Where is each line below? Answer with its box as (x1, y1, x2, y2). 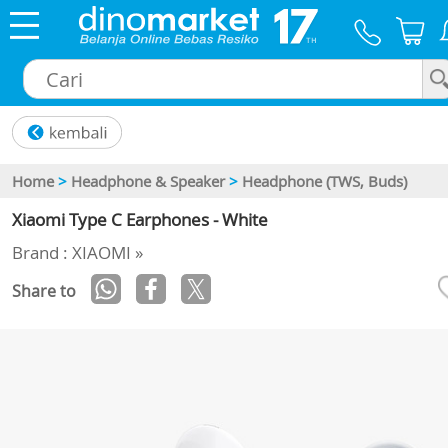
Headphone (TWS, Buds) (242, 171, 407, 192)
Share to (12, 280, 76, 303)
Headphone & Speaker (71, 171, 225, 192)
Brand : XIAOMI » (12, 241, 143, 265)
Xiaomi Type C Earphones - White (12, 208, 268, 232)
